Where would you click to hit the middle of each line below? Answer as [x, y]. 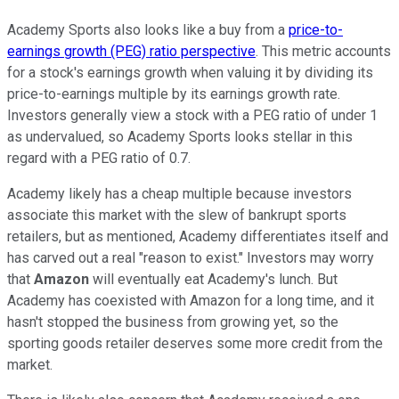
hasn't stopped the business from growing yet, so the [173, 322]
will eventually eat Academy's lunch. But [213, 280]
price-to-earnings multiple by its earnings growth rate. [174, 94]
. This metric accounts [323, 52]
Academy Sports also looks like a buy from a [148, 30]
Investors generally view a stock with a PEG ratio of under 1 [192, 116]
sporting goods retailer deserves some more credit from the [195, 344]
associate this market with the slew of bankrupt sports [177, 216]
